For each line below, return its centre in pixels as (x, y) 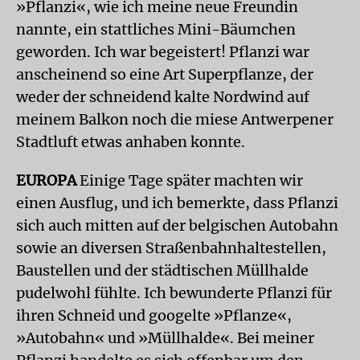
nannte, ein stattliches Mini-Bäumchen (156, 29)
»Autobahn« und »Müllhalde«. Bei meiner (165, 337)
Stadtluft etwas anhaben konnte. (131, 141)
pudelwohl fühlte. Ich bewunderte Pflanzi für (174, 292)
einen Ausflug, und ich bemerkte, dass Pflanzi (177, 202)
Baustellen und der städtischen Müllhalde (162, 270)
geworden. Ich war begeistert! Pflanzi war (163, 51)
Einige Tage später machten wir (191, 180)
